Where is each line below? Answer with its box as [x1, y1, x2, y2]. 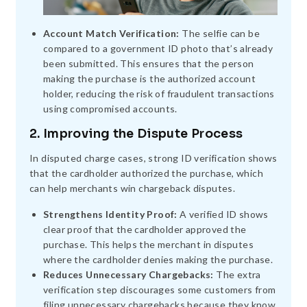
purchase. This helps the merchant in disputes [43, 238, 254, 251]
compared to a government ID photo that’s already [43, 42, 273, 55]
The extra [213, 269, 261, 281]
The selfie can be [179, 27, 260, 40]
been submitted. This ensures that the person [43, 58, 254, 70]
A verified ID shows [177, 208, 269, 221]
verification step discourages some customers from [43, 284, 276, 296]
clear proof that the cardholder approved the [43, 223, 247, 236]
